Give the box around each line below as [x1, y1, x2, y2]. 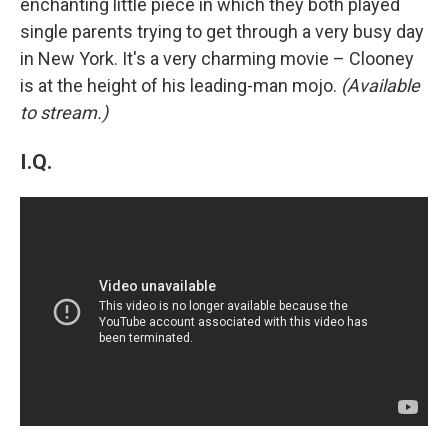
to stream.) [20, 101, 108, 123]
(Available [341, 74, 420, 96]
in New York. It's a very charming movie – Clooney [20, 47, 414, 69]
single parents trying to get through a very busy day [20, 20, 424, 42]
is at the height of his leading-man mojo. [20, 74, 341, 96]
